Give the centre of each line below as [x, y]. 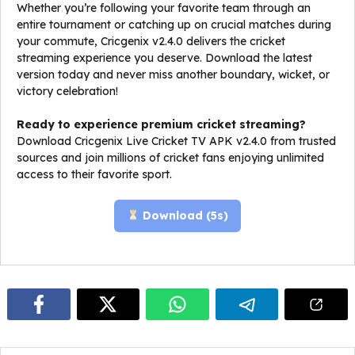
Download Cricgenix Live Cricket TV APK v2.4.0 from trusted [176, 141]
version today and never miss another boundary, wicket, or [173, 74]
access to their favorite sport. [94, 174]
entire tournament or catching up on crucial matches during [174, 25]
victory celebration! [67, 91]
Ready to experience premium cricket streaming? [161, 124]
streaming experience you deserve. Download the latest [164, 58]
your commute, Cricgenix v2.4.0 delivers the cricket [151, 41]
